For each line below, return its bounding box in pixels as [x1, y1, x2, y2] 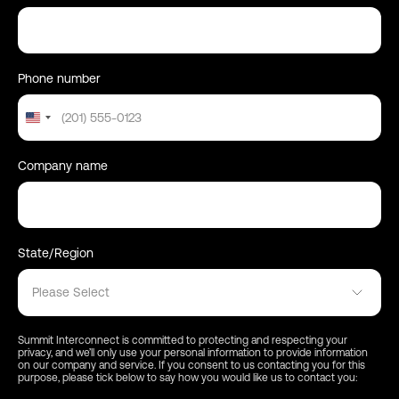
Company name [18, 158, 108, 173]
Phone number [18, 70, 101, 85]
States [33, 127, 85, 149]
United [33, 110, 85, 131]
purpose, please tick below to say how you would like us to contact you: [18, 370, 357, 384]
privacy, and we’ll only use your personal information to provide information [18, 346, 368, 359]
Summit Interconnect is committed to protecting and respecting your [18, 333, 347, 346]
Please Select [32, 285, 110, 300]
